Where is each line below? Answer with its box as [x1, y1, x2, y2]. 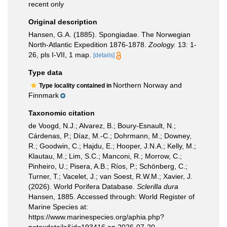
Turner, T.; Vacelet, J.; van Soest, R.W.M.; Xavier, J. [28, 172, 193, 180]
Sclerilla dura [137, 182, 178, 191]
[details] [93, 52, 115, 59]
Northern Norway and [113, 81, 182, 89]
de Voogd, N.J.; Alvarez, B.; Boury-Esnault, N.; [28, 122, 176, 130]
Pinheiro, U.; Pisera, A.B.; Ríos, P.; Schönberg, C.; [28, 162, 187, 170]
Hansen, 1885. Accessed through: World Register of [28, 193, 195, 201]
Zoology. [148, 41, 176, 49]
